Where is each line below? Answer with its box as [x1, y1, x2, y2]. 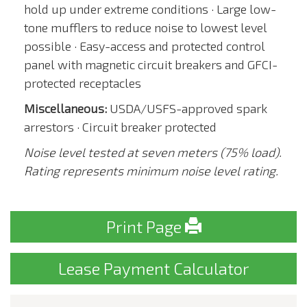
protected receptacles [24, 75, 141, 90]
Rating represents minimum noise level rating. [24, 163, 278, 178]
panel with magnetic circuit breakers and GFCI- [24, 57, 278, 72]
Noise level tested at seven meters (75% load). [24, 145, 282, 160]
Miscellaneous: [24, 101, 107, 116]
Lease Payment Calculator [58, 258, 249, 278]
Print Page [106, 217, 185, 236]
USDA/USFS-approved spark [107, 101, 267, 116]
